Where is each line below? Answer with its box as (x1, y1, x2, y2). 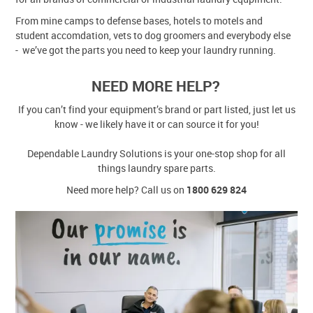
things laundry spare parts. (97, 161, 216, 175)
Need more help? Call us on (66, 182, 187, 196)
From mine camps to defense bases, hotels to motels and (15, 13, 263, 27)
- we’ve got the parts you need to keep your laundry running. (15, 43, 277, 57)
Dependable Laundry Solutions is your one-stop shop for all (27, 146, 286, 160)
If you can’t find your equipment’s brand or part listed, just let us (17, 102, 296, 116)
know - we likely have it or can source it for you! (54, 117, 259, 131)
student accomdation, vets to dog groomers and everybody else (15, 28, 291, 42)
